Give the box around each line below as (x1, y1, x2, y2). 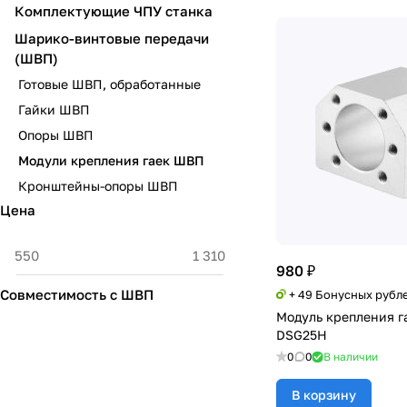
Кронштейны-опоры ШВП (18, 178, 178, 194)
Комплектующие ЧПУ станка (15, 3, 213, 19)
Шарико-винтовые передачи (15, 30, 209, 46)
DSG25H (276, 327, 327, 342)
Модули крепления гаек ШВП (18, 153, 204, 168)
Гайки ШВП (18, 102, 90, 117)
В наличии (323, 350, 378, 363)
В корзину (292, 387, 356, 402)
